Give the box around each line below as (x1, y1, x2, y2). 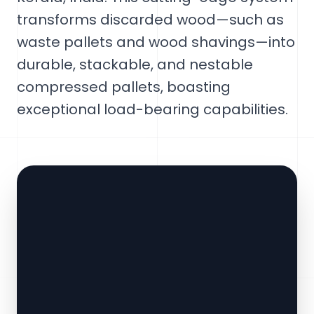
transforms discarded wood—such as (17, 10, 284, 29)
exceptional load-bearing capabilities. (17, 100, 288, 119)
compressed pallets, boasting (17, 77, 231, 97)
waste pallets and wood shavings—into (17, 32, 295, 52)
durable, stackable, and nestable (17, 55, 253, 74)
